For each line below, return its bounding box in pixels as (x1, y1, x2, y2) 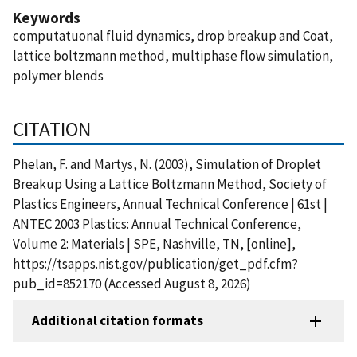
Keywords (13, 7, 80, 27)
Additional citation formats (32, 312, 203, 330)
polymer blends (13, 66, 104, 84)
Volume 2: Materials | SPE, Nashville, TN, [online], (13, 234, 296, 253)
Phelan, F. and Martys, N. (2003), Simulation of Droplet (13, 155, 321, 173)
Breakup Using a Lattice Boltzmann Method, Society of (13, 175, 327, 193)
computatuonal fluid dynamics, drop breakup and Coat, (13, 26, 333, 45)
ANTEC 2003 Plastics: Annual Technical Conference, (13, 214, 301, 233)
